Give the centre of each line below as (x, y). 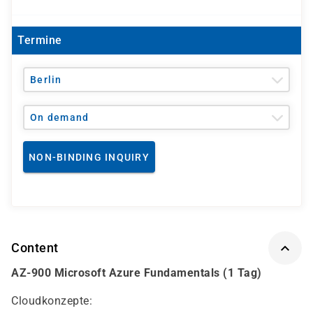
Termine (40, 40)
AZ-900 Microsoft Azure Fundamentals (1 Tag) (137, 273)
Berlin (46, 80)
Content (35, 248)
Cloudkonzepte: (52, 301)
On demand (60, 117)
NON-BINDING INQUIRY (89, 157)
